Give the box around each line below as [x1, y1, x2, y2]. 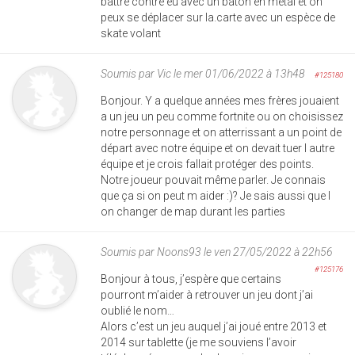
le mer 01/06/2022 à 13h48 [171, 67, 305, 80]
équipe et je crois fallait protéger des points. [101, 157, 314, 170]
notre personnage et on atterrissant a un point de [101, 125, 342, 139]
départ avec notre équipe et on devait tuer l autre [101, 141, 334, 155]
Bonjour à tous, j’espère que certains [101, 272, 281, 285]
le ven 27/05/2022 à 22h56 [201, 245, 333, 258]
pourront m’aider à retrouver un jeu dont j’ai [101, 288, 313, 301]
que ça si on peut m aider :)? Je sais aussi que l [101, 189, 330, 202]
